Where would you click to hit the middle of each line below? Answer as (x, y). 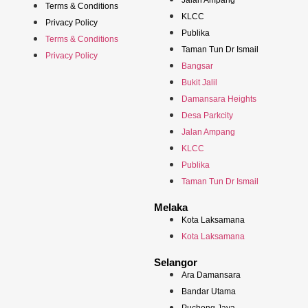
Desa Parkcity (207, 116)
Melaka (171, 208)
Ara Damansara (211, 275)
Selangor (176, 263)
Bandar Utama (209, 292)
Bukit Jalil (199, 83)
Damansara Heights (219, 99)
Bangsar (197, 66)
